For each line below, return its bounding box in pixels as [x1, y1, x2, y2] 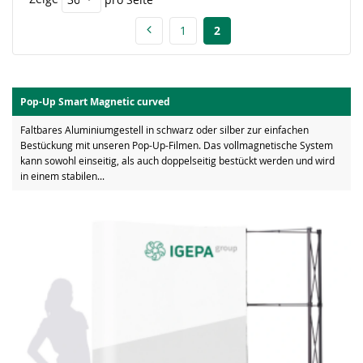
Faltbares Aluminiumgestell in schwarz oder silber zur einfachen [20, 123, 309, 136]
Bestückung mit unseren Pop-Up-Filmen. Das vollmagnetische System [20, 139, 333, 152]
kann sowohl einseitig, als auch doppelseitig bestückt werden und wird [20, 154, 335, 167]
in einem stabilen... [20, 169, 105, 182]
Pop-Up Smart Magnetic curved [20, 95, 170, 109]
